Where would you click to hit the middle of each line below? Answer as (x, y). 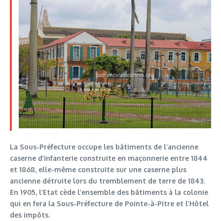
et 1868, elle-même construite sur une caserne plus (98, 169)
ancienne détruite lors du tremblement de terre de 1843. (107, 181)
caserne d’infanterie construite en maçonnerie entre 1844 (109, 158)
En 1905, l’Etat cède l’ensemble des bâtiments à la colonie (109, 192)
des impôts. (30, 215)
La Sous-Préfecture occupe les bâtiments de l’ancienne (104, 147)
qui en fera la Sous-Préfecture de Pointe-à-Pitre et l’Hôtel (109, 203)
